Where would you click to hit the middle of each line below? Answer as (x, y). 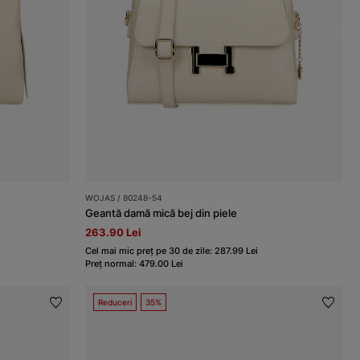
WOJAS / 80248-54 (124, 198)
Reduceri (115, 303)
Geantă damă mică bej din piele (162, 213)
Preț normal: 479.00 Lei (135, 264)
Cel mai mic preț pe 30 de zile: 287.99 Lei (172, 251)
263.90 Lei (114, 233)
